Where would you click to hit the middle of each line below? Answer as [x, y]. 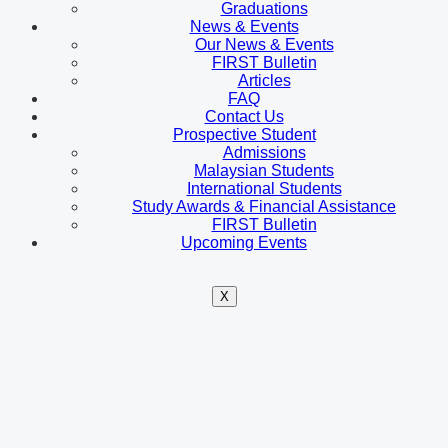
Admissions [264, 152]
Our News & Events [264, 44]
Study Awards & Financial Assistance [264, 206]
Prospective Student [244, 134]
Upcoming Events [244, 242]
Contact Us [244, 116]
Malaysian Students [264, 170]
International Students [264, 188]
